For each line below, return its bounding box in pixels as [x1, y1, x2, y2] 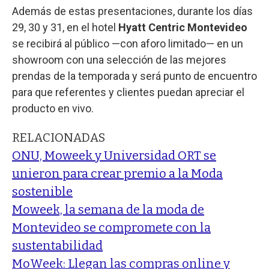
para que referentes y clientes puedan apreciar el [12, 85, 244, 98]
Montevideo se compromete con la [12, 220, 211, 235]
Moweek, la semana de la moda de [12, 202, 204, 217]
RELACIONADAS [12, 130, 105, 145]
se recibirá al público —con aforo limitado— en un [12, 37, 243, 50]
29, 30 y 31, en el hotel [12, 20, 118, 34]
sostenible [12, 184, 73, 199]
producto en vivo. [12, 101, 94, 115]
